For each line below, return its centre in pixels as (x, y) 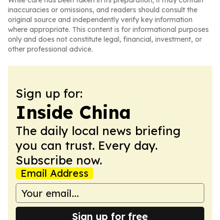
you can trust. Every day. (87, 145)
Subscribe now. (59, 160)
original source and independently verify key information (100, 20)
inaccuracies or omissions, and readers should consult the (103, 10)
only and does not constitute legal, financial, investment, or (105, 39)
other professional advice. (50, 49)
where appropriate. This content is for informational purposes (108, 29)
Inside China (73, 112)
